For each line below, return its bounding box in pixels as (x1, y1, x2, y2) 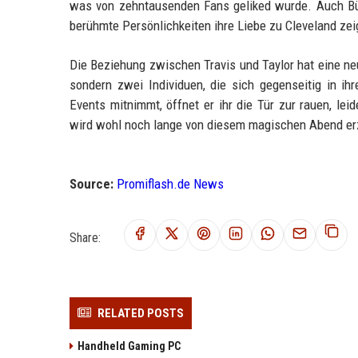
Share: (70, 229, 101, 245)
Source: (70, 175, 113, 192)
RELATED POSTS (97, 305, 184, 320)
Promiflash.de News (117, 175, 224, 192)
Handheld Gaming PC (78, 339, 181, 352)
